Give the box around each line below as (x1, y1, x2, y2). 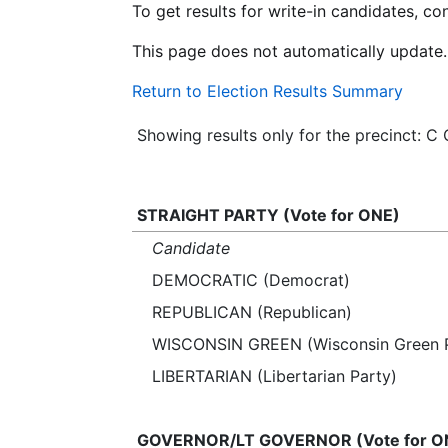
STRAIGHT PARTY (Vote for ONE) (136, 205, 400, 225)
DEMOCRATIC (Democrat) (152, 270, 350, 290)
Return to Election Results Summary (132, 81, 403, 101)
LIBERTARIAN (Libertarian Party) (152, 366, 397, 386)
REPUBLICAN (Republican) (152, 302, 352, 322)
